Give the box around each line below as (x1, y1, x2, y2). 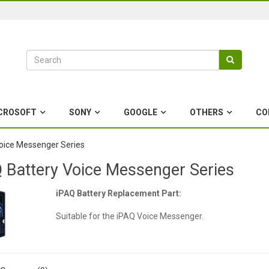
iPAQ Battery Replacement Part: (55, 189, 181, 199)
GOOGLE (124, 107, 157, 118)
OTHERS (190, 107, 223, 118)
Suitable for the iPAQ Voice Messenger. (55, 211, 204, 222)
